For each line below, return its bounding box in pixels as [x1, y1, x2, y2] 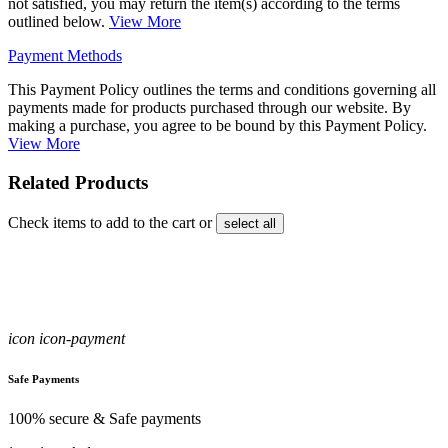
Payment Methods [8, 47, 122, 65]
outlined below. [8, 13, 109, 31]
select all [224, 215, 276, 231]
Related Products [8, 171, 148, 193]
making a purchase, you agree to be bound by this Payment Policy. [8, 117, 427, 135]
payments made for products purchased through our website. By [8, 99, 411, 117]
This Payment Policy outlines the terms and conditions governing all [8, 81, 436, 99]
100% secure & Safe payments [8, 409, 201, 427]
